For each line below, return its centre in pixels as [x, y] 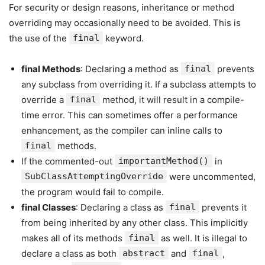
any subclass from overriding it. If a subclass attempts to [139, 84]
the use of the [39, 38]
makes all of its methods [73, 238]
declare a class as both [70, 253]
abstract [144, 253]
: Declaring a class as [121, 207]
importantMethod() [164, 161]
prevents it [223, 207]
